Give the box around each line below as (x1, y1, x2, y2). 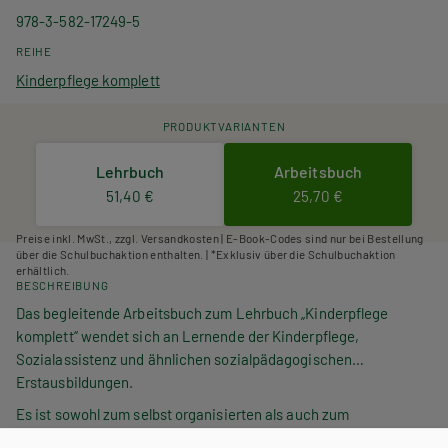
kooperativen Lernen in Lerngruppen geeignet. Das (16, 427, 346, 446)
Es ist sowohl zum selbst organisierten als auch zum (16, 404, 350, 423)
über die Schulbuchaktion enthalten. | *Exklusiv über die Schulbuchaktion (16, 246, 396, 261)
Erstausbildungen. (16, 372, 134, 391)
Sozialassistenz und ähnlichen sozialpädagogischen (16, 349, 352, 368)
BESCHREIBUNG (16, 277, 109, 292)
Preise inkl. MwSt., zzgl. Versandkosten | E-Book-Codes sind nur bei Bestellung (16, 230, 424, 245)
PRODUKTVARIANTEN (162, 118, 286, 133)
